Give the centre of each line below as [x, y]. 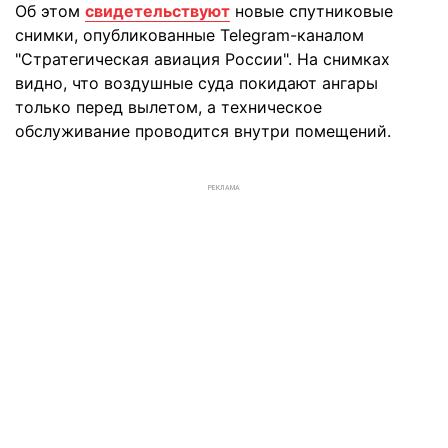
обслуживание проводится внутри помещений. [203, 131]
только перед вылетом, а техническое [168, 107]
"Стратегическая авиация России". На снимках [202, 59]
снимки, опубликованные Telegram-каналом [189, 35]
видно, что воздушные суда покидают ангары [196, 83]
